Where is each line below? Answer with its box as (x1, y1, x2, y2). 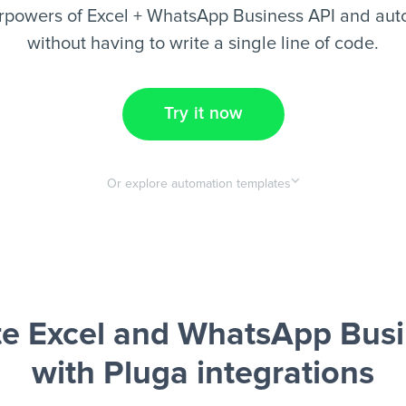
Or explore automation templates (106, 178, 291, 190)
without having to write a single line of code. (27, 34, 379, 53)
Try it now (163, 105, 243, 122)
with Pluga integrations (32, 358, 374, 391)
